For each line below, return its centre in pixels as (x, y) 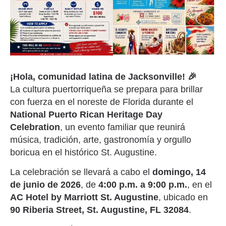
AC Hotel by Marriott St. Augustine (84, 197)
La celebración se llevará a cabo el (81, 172)
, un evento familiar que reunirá (123, 127)
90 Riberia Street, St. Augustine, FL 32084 (99, 210)
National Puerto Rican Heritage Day (86, 114)
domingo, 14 (179, 172)
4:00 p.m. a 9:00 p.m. (143, 184)
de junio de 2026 (45, 184)
